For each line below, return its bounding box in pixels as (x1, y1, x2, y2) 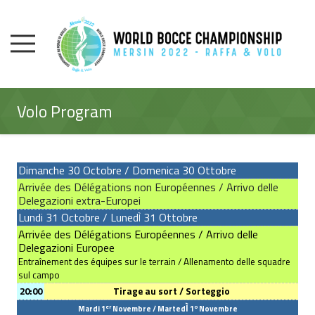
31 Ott (143, 209, 176, 226)
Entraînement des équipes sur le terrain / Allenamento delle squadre (18, 255, 290, 269)
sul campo (18, 268, 60, 283)
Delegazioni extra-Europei (18, 192, 141, 210)
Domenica (132, 162, 179, 179)
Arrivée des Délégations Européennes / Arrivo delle (18, 226, 258, 243)
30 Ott (179, 162, 215, 179)
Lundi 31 (18, 209, 58, 226)
